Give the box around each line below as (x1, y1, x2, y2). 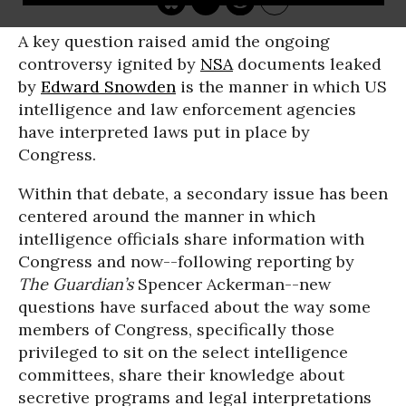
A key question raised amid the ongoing (18, 31, 330, 52)
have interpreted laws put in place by (18, 121, 310, 142)
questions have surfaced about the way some (18, 296, 371, 317)
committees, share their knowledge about (18, 364, 344, 385)
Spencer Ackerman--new (138, 274, 331, 295)
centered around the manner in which (18, 206, 315, 227)
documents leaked (233, 53, 382, 74)
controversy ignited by (18, 53, 200, 74)
